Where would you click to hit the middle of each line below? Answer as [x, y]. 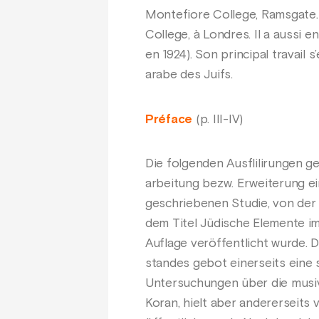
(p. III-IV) [218, 119]
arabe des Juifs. [189, 75]
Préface [169, 119]
